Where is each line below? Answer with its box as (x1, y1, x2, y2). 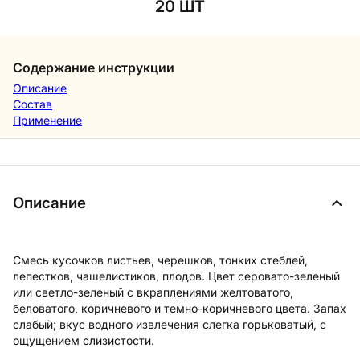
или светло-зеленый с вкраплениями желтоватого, (13, 284, 293, 299)
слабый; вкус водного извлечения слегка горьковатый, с (13, 317, 326, 331)
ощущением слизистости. (13, 333, 154, 347)
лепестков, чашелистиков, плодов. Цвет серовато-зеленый (13, 268, 340, 283)
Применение (13, 113, 82, 128)
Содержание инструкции (13, 59, 174, 76)
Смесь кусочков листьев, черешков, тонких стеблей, (13, 252, 308, 267)
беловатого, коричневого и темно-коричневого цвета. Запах (13, 301, 346, 315)
